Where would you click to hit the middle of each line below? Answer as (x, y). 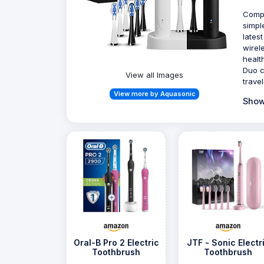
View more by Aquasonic (154, 93)
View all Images (155, 75)
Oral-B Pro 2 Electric (116, 243)
